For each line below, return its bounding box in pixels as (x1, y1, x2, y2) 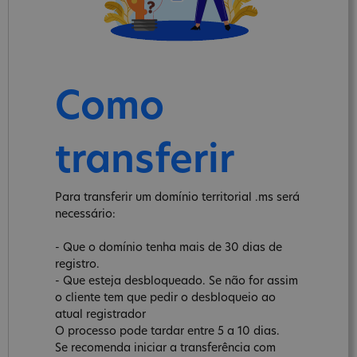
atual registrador (55, 308, 146, 321)
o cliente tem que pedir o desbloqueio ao (55, 292, 276, 304)
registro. (55, 258, 100, 271)
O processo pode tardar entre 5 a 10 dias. (55, 325, 280, 338)
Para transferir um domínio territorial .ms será (55, 191, 300, 204)
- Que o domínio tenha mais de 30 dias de (55, 241, 282, 254)
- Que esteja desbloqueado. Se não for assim (55, 275, 298, 288)
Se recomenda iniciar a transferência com (55, 342, 276, 355)
